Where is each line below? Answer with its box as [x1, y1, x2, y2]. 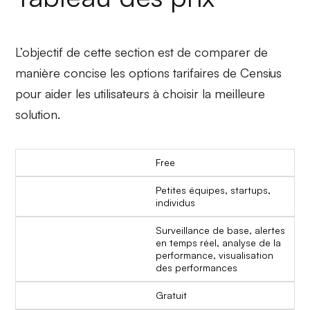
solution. [15, 107, 61, 122]
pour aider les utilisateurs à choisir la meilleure [15, 86, 266, 102]
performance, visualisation [156, 249, 273, 262]
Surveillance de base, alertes [156, 224, 285, 237]
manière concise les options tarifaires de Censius [15, 65, 282, 81]
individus [156, 197, 195, 209]
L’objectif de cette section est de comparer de [15, 44, 268, 60]
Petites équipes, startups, [156, 184, 271, 197]
